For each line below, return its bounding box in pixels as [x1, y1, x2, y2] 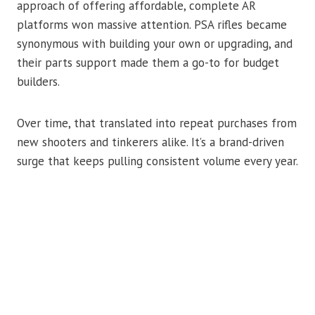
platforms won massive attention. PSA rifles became [17, 17, 287, 33]
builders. [17, 74, 60, 90]
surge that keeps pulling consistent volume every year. [17, 153, 298, 169]
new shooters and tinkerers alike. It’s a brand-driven [17, 134, 284, 150]
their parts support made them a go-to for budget [17, 55, 279, 71]
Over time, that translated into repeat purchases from [17, 115, 297, 131]
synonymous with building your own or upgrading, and [17, 36, 292, 52]
